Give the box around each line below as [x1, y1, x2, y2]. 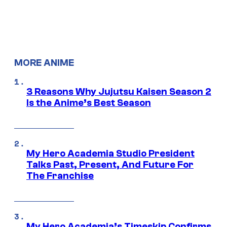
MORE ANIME [14, 57, 74, 69]
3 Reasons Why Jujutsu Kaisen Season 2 [26, 86, 211, 98]
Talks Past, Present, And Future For [26, 159, 194, 171]
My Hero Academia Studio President [26, 148, 195, 160]
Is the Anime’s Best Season [26, 97, 151, 109]
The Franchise [26, 170, 94, 182]
